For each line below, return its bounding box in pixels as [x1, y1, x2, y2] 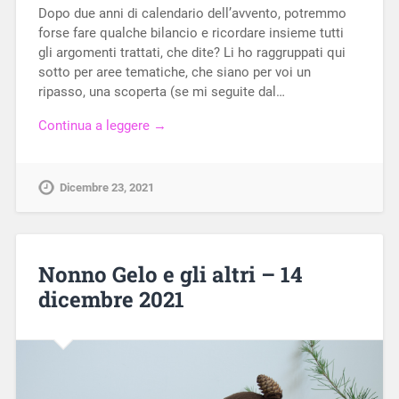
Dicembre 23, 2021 [59, 181, 154, 195]
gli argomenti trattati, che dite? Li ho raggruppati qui [37, 44, 346, 61]
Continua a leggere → [37, 118, 167, 134]
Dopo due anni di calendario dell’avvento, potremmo [37, 4, 346, 21]
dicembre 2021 [37, 285, 184, 314]
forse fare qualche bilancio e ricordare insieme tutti [37, 24, 344, 41]
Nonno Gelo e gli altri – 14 [37, 260, 303, 289]
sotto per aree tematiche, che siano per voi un [37, 63, 311, 80]
